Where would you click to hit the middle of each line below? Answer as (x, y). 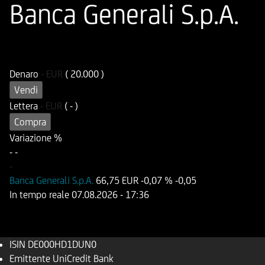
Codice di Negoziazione (125, 46)
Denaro (25, 74)
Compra (30, 122)
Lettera (25, 106)
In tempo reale (41, 195)
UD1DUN (96, 60)
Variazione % (36, 138)
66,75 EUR (117, 180)
